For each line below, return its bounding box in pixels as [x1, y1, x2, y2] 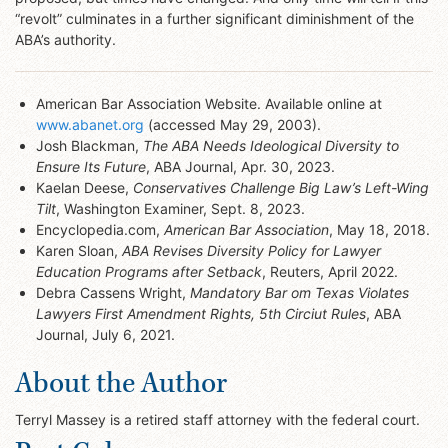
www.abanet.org [36, 115, 144, 133]
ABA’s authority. [15, 30, 116, 48]
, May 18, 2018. [329, 220, 430, 238]
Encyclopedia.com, [36, 220, 164, 238]
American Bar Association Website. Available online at [36, 94, 382, 112]
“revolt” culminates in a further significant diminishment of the [15, 9, 414, 27]
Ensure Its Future [36, 157, 146, 175]
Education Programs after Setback [36, 262, 262, 280]
